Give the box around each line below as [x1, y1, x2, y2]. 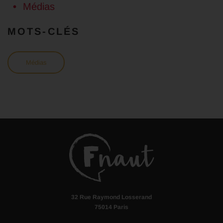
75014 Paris [95, 204, 128, 211]
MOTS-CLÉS [7, 26, 80, 37]
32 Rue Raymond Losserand [71, 194, 152, 201]
